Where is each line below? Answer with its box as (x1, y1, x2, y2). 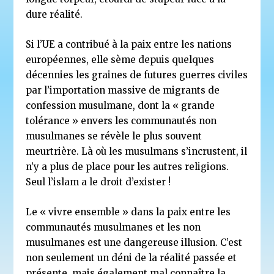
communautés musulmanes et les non (26, 221, 201, 234)
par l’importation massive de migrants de (26, 84, 220, 97)
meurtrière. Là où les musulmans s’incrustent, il (26, 146, 248, 158)
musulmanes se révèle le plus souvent (26, 130, 202, 143)
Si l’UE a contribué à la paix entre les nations (26, 39, 232, 51)
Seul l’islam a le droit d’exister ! (26, 176, 171, 188)
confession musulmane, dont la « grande (26, 100, 215, 112)
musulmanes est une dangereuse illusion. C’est (26, 237, 243, 249)
